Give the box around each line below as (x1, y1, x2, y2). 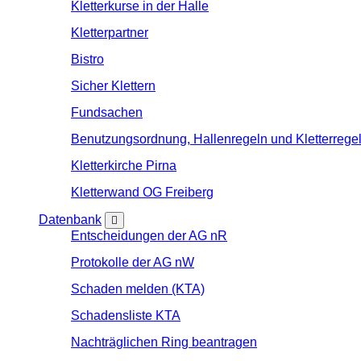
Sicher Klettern (71, 79, 156, 93)
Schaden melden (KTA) (71, 282, 205, 296)
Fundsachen (71, 106, 143, 119)
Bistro (71, 52, 104, 66)
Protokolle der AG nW (71, 255, 194, 269)
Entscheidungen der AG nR (71, 229, 227, 243)
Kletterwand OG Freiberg (71, 185, 214, 199)
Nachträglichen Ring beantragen (71, 335, 257, 349)
